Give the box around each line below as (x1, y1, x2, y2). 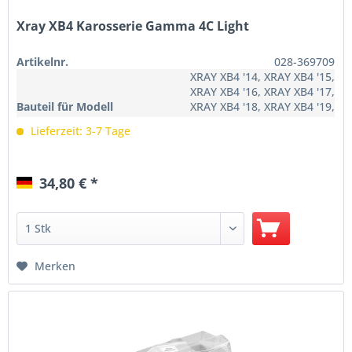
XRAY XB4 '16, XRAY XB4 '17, (190, 83, 335, 99)
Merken (35, 258, 76, 273)
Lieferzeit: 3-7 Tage (27, 123, 131, 138)
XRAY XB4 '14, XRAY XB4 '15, (190, 68, 335, 84)
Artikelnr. (16, 53, 69, 69)
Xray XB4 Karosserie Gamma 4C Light (16, 16, 250, 35)
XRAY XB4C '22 (260, 128, 335, 144)
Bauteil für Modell (16, 98, 114, 114)
